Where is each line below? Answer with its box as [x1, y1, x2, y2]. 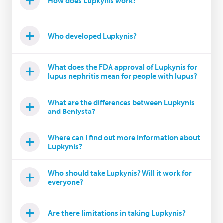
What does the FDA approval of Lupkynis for [48, 62, 197, 72]
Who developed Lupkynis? [48, 31, 137, 41]
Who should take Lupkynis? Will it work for [48, 168, 192, 178]
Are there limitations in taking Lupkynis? [48, 208, 186, 218]
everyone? [48, 177, 83, 187]
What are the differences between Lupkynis [48, 97, 195, 107]
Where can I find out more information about [48, 132, 200, 142]
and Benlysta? [48, 106, 95, 116]
